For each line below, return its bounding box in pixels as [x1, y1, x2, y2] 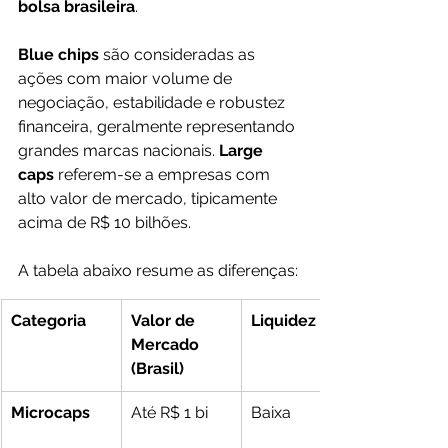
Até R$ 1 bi [131, 403, 208, 423]
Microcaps [11, 403, 90, 423]
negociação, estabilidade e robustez [18, 93, 289, 113]
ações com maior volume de [18, 69, 236, 89]
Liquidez [251, 311, 316, 331]
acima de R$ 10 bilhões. [18, 213, 191, 233]
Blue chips [18, 45, 99, 65]
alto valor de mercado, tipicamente [18, 189, 281, 209]
